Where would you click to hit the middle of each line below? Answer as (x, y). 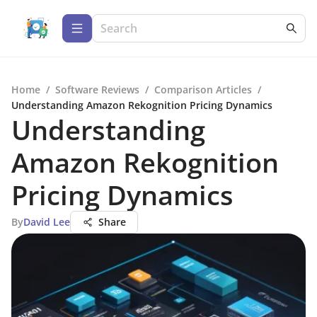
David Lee (47, 222)
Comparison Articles (203, 90)
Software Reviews (97, 90)
